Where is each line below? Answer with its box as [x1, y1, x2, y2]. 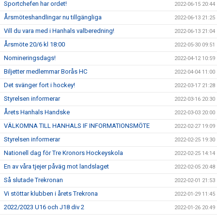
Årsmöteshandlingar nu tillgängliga [4, 13, 102, 21]
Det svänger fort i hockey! [4, 81, 75, 89]
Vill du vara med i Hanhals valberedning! [4, 27, 114, 34]
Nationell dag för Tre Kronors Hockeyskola [4, 149, 123, 156]
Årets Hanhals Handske [4, 108, 70, 116]
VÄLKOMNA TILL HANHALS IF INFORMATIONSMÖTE [4, 122, 150, 129]
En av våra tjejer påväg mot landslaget [4, 162, 109, 170]
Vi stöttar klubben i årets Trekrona [4, 189, 98, 197]
